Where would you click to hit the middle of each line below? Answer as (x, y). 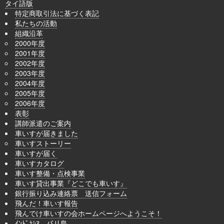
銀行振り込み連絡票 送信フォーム (71, 193)
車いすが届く (36, 153)
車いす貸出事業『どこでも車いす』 (71, 183)
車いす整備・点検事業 (50, 173)
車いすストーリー (43, 143)
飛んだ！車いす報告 (46, 203)
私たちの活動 (36, 23)
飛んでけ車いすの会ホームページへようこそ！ (88, 213)
